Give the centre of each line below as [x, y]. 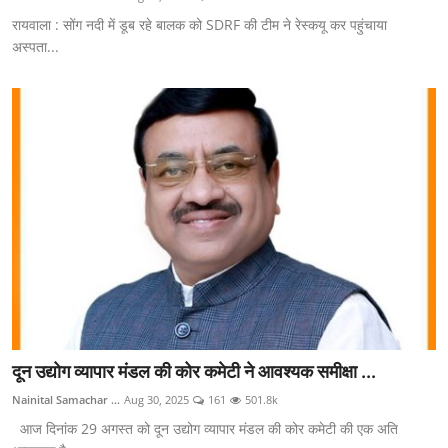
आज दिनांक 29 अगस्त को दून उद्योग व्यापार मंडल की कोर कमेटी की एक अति [205, 428]
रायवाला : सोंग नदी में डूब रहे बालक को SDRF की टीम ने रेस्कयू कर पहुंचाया [199, 24]
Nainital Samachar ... [66, 399]
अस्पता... [35, 46]
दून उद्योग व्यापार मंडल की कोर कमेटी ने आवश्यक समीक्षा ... [194, 371]
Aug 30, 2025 [156, 399]
